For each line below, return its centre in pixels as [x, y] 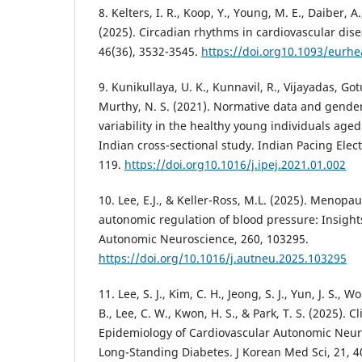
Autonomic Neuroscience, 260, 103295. [204, 239]
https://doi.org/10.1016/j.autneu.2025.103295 [223, 259]
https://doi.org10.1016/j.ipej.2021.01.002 [235, 165]
